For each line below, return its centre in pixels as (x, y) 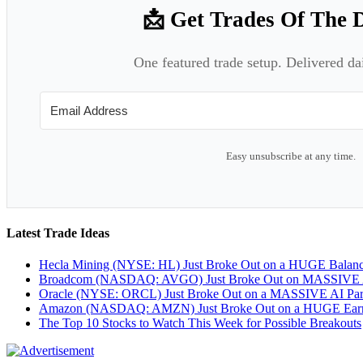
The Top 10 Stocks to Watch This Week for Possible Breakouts (200, 322)
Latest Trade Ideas (58, 233)
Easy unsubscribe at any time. (291, 156)
